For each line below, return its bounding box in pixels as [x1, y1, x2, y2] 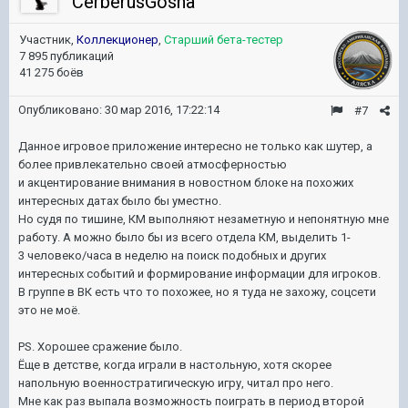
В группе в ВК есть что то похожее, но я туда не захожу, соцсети [18, 285, 376, 299]
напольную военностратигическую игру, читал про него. [18, 376, 333, 390]
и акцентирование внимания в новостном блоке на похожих [18, 176, 353, 189]
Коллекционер [76, 33, 158, 46]
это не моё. [18, 303, 80, 317]
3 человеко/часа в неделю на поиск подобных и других [18, 249, 326, 262]
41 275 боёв [19, 66, 84, 79]
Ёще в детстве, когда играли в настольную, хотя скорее [18, 358, 331, 372]
